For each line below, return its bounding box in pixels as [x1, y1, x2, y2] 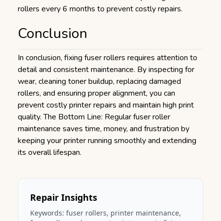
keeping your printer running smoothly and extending [18, 135, 196, 146]
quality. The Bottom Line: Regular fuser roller [18, 111, 170, 122]
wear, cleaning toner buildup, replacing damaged [18, 76, 181, 87]
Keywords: [30, 208, 66, 218]
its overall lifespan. [18, 147, 81, 158]
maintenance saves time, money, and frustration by [18, 123, 189, 134]
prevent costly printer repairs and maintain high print [18, 100, 194, 110]
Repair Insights [30, 191, 97, 203]
